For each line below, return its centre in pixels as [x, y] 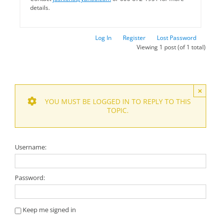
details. [40, 7]
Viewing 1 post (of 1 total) [171, 47]
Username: [31, 147]
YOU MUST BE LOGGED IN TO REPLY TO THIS [118, 101]
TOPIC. [118, 110]
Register [134, 37]
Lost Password [177, 37]
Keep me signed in [49, 210]
